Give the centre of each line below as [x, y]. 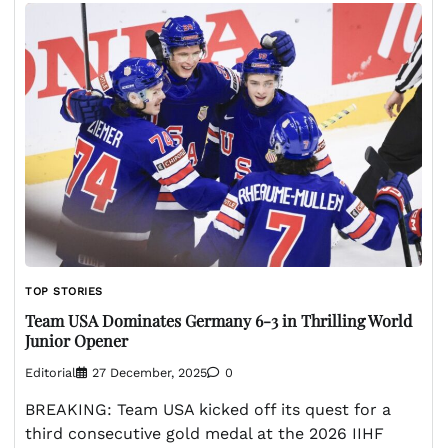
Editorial [50, 372]
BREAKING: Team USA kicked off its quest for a [208, 409]
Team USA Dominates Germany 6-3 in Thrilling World [218, 320]
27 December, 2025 [149, 372]
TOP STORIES [64, 292]
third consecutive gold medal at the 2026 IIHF [204, 433]
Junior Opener [76, 340]
